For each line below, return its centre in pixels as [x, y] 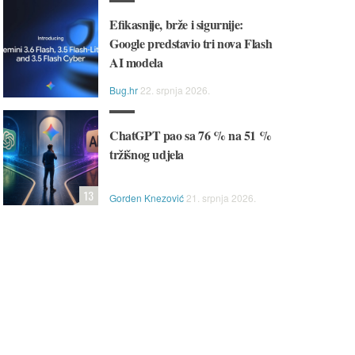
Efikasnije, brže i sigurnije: [176, 24]
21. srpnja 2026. [221, 198]
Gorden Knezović [147, 198]
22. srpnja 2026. [175, 90]
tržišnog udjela [147, 154]
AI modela [136, 62]
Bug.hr [124, 90]
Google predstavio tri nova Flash [191, 43]
